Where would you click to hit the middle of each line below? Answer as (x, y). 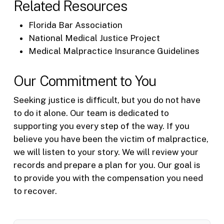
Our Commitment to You (85, 81)
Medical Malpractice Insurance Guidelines (114, 51)
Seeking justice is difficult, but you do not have (107, 100)
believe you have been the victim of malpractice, (111, 139)
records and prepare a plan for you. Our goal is (107, 165)
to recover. (35, 191)
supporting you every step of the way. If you (101, 126)
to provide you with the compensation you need (108, 178)
